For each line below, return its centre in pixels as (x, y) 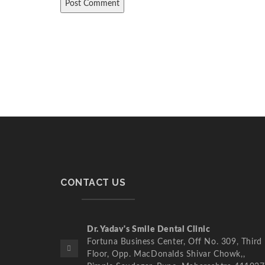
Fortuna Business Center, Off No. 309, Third (174, 242)
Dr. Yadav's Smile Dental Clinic (149, 230)
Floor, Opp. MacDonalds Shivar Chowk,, (166, 254)
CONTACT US (93, 182)
